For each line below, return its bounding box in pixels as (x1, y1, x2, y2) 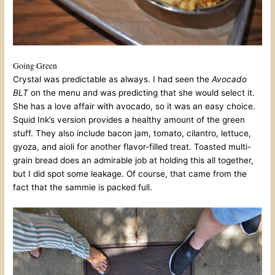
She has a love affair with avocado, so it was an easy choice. (13, 101, 256, 111)
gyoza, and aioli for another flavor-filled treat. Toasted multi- (13, 141, 252, 152)
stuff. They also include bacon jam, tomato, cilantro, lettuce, (13, 128, 252, 138)
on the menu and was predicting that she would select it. (28, 87, 255, 98)
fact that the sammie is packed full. (13, 182, 153, 192)
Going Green (13, 60, 58, 71)
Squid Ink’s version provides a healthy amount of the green (13, 114, 246, 125)
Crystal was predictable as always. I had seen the (13, 74, 212, 84)
